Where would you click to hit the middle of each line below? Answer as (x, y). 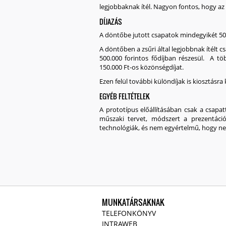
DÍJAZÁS (111, 21)
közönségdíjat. (161, 67)
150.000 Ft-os (119, 67)
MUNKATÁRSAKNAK (133, 202)
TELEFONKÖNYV (129, 213)
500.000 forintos (124, 58)
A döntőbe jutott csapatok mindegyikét (159, 35)
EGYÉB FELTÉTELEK (125, 96)
